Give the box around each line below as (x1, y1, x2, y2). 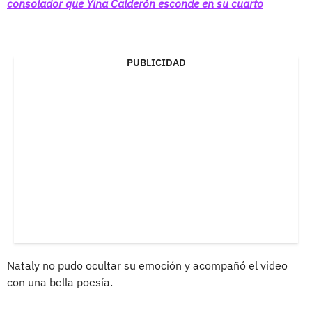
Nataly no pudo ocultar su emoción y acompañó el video (7, 258, 288, 273)
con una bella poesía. (7, 275, 113, 290)
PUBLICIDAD (126, 56, 186, 70)
